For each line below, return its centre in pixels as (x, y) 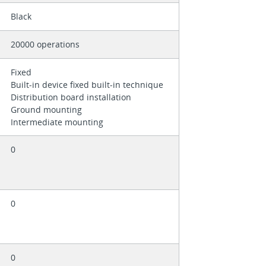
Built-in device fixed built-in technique (88, 85)
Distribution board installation (72, 97)
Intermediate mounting (57, 122)
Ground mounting (47, 110)
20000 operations (45, 45)
